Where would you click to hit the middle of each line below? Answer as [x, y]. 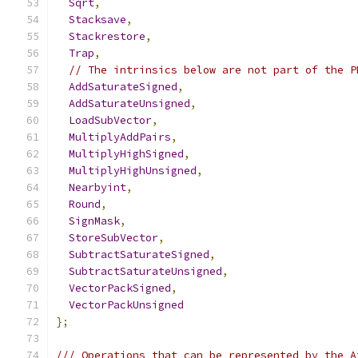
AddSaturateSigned [123, 87]
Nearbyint [97, 187]
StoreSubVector [113, 238]
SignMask [94, 221]
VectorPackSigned [120, 288]
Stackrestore [107, 36]
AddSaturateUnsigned [129, 103]
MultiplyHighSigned [126, 154]
